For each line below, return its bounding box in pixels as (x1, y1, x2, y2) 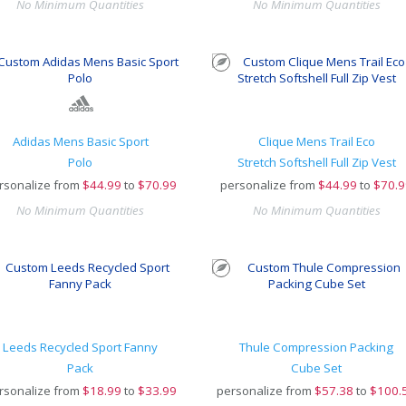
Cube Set (291, 360, 342, 376)
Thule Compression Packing (239, 339, 393, 355)
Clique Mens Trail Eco (257, 133, 375, 150)
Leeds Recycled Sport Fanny (3, 339, 159, 355)
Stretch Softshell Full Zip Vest (237, 154, 396, 170)
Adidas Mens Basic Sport (12, 133, 149, 150)
